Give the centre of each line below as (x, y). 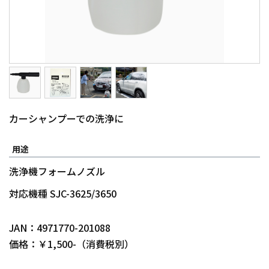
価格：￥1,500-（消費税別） (71, 244)
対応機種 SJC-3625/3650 (63, 193)
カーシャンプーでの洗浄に (66, 118)
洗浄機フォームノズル (57, 171)
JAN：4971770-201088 (60, 228)
